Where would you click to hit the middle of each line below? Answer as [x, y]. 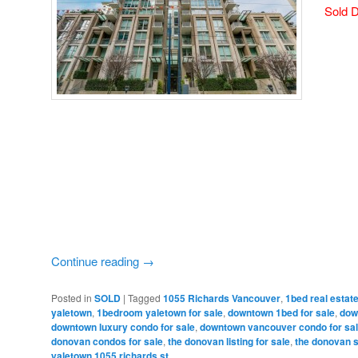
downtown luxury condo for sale [123, 326]
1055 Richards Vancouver [222, 298]
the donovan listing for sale [229, 341]
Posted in [72, 297]
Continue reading [97, 261]
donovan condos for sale [107, 341]
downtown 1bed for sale [281, 312]
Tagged [144, 297]
